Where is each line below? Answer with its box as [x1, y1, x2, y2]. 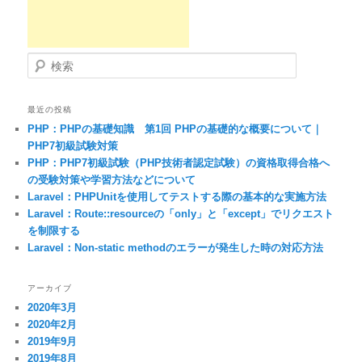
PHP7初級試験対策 [27, 140, 119, 153]
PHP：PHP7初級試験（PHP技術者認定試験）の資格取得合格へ [27, 157, 330, 170]
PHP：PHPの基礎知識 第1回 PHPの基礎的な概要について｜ [27, 123, 323, 136]
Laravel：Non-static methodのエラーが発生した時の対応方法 [27, 242, 324, 255]
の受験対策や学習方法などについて [27, 174, 196, 187]
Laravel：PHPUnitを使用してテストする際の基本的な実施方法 [27, 191, 327, 204]
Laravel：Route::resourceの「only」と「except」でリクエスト [27, 208, 335, 221]
